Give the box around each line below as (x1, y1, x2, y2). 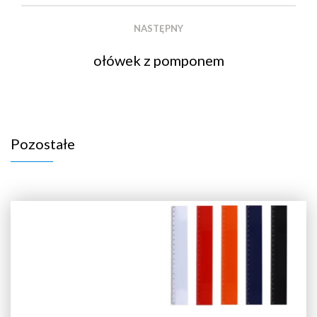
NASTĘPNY (134, 22, 183, 34)
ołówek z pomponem (93, 51, 224, 69)
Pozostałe (11, 134, 75, 152)
